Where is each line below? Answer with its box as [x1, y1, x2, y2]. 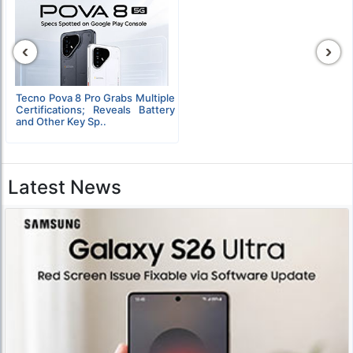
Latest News [8, 176, 121, 199]
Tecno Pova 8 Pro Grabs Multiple [16, 91, 175, 105]
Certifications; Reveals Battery [16, 103, 175, 117]
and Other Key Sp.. [16, 115, 106, 128]
